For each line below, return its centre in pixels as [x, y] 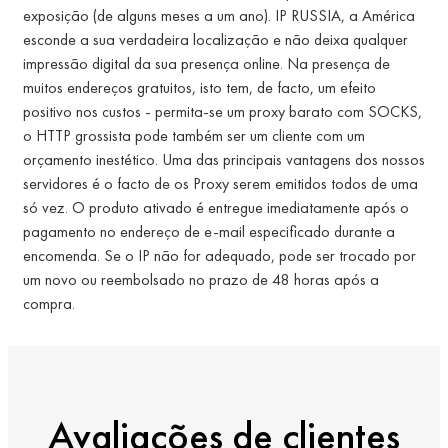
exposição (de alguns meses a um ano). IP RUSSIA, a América [219, 16]
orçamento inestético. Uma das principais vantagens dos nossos [224, 160]
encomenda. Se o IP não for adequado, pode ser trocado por [219, 256]
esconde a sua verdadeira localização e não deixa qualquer [215, 40]
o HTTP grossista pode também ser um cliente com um [194, 136]
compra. [49, 304]
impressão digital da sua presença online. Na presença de [206, 64]
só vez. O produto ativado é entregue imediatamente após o [216, 208]
